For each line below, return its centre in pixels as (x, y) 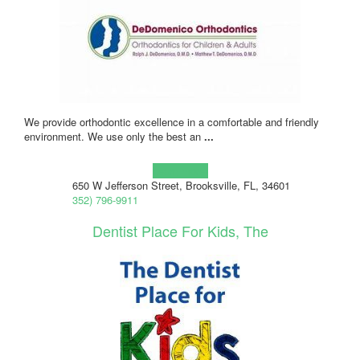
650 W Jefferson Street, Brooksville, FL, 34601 (181, 185)
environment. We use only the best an (114, 136)
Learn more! (180, 170)
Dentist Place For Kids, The (180, 230)
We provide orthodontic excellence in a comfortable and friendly (172, 121)
